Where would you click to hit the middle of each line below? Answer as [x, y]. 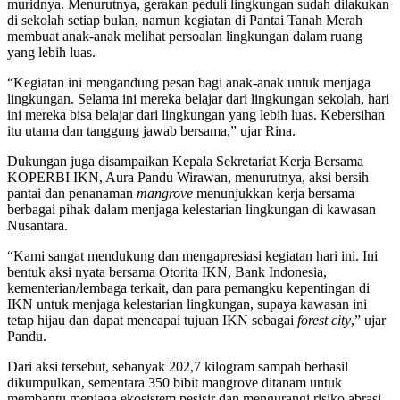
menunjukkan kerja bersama [274, 193]
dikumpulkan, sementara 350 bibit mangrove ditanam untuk [175, 382]
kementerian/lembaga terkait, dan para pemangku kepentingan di [188, 287]
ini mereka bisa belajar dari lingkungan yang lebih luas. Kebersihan [196, 114]
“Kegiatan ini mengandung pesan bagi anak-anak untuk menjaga [189, 82]
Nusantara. [37, 225]
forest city [324, 320]
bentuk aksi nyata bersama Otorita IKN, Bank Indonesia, [167, 271]
